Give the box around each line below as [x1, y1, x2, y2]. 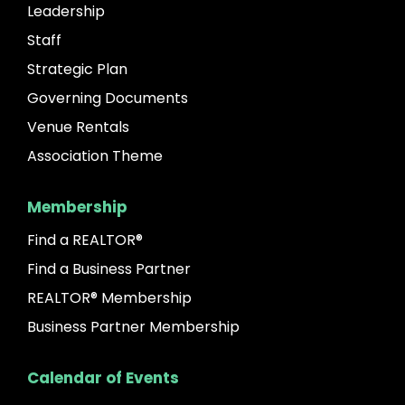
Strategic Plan [27, 58, 127, 80]
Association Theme [27, 145, 163, 166]
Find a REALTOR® [27, 229, 143, 250]
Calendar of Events [27, 366, 179, 389]
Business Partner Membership [27, 316, 240, 337]
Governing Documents [27, 87, 188, 108]
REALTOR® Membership [27, 287, 192, 308]
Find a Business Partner [27, 258, 191, 279]
